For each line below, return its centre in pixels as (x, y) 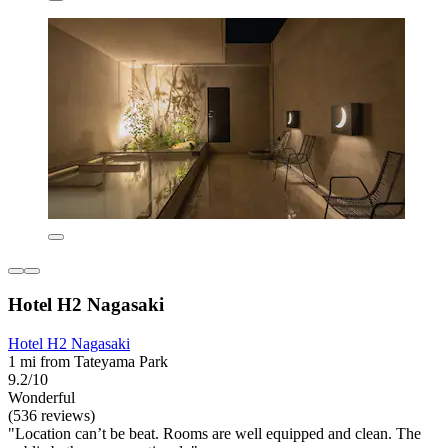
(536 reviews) (51, 415)
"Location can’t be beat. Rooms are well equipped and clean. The (214, 433)
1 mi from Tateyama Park (88, 361)
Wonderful (41, 397)
